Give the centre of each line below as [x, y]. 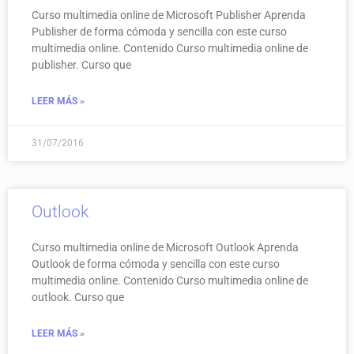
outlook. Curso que [78, 297]
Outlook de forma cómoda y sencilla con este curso [156, 264]
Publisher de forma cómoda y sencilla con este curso [159, 31]
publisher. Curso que [81, 64]
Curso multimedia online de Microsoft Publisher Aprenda [169, 15]
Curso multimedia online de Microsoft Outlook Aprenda [165, 247]
